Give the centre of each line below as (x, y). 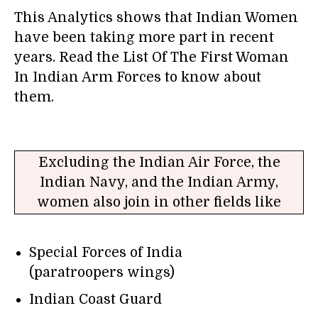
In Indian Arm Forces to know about (138, 78)
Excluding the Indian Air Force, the (159, 163)
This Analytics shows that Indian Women (156, 18)
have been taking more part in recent (144, 38)
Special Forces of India (106, 253)
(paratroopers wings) (102, 273)
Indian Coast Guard (95, 300)
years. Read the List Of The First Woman (152, 58)
